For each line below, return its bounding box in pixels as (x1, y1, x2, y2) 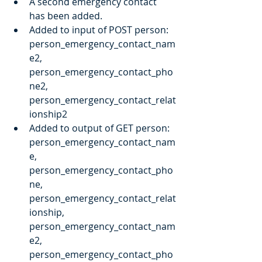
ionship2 (29, 108, 67, 121)
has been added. (29, 9, 102, 23)
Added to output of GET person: (29, 122, 172, 135)
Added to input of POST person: (29, 23, 171, 37)
